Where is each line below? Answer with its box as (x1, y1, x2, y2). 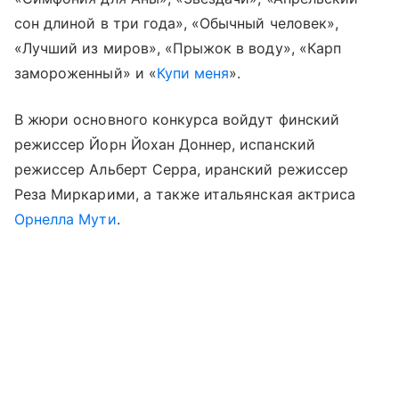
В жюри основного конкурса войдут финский (14, 110, 339, 128)
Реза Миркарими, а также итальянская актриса (14, 184, 356, 203)
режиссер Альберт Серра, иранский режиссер (14, 159, 348, 178)
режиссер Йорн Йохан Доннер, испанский (14, 134, 315, 153)
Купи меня (156, 63, 230, 82)
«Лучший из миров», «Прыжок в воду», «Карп (14, 38, 341, 57)
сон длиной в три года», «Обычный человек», (14, 13, 339, 32)
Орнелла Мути (14, 209, 117, 228)
